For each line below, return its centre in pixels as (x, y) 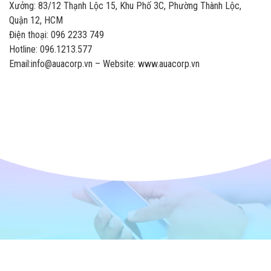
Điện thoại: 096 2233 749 (57, 34)
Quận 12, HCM (36, 20)
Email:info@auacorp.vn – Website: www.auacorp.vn (104, 64)
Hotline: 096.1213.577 (51, 49)
